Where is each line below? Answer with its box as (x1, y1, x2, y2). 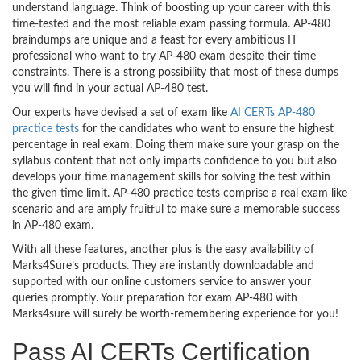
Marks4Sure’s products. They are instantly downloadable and (12, 260, 314, 272)
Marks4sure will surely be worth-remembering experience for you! (12, 309, 338, 320)
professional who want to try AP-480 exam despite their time (12, 51, 316, 62)
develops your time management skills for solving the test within (12, 172, 330, 183)
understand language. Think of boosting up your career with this (12, 2, 330, 14)
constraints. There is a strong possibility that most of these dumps (12, 67, 338, 78)
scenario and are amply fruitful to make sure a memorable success (12, 204, 340, 215)
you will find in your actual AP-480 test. (12, 83, 208, 94)
